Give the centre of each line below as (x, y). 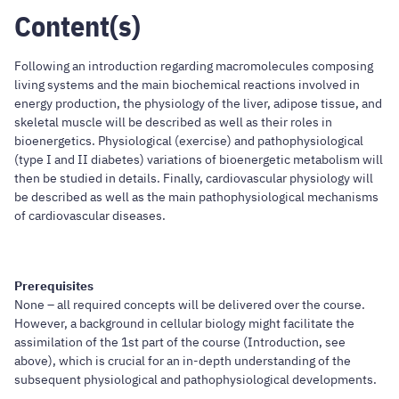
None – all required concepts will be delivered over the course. (190, 305)
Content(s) (77, 26)
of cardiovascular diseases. (90, 216)
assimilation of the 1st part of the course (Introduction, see (180, 342)
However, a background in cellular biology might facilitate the (184, 324)
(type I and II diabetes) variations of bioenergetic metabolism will (199, 160)
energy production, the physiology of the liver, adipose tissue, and (198, 104)
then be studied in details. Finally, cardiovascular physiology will (194, 179)
